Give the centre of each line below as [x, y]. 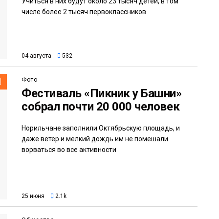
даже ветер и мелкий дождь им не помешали [95, 139]
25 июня [33, 196]
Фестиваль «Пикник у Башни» [102, 93]
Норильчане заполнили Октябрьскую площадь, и [101, 128]
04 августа [36, 55]
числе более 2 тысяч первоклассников [84, 11]
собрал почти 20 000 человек [101, 106]
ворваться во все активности [69, 149]
